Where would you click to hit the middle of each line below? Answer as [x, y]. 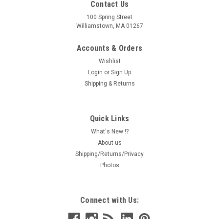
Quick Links [109, 118]
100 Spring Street [109, 17]
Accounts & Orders [109, 48]
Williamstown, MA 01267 [109, 26]
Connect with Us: [109, 200]
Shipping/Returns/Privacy [109, 154]
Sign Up [121, 72]
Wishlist [109, 61]
